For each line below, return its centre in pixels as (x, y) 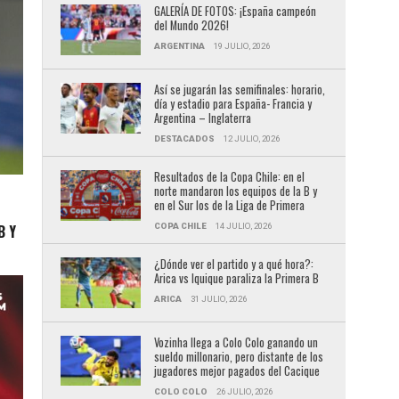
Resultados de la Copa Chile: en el (229, 176)
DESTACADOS (184, 138)
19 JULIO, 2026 (241, 46)
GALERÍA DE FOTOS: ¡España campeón (235, 11)
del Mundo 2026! (191, 25)
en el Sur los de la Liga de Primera (229, 205)
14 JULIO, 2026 (243, 225)
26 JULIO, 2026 (244, 391)
